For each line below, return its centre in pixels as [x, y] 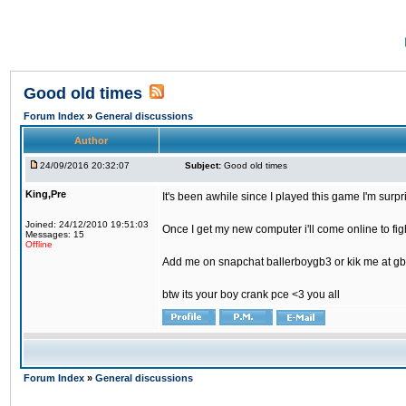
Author [91, 140]
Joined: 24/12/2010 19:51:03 [87, 224]
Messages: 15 [55, 234]
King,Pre [46, 194]
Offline [39, 244]
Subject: [203, 165]
